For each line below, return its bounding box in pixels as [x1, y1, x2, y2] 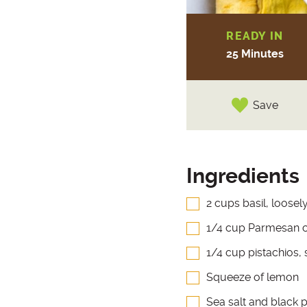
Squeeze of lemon [206, 271, 299, 284]
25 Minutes [226, 47, 284, 61]
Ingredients [186, 164, 299, 188]
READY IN [226, 29, 284, 43]
